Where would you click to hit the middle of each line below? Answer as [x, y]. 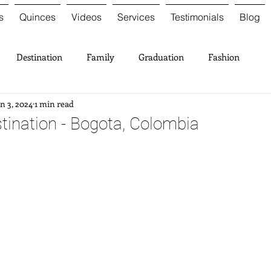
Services [136, 17]
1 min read [54, 103]
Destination [39, 57]
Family [100, 57]
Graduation [161, 57]
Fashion [224, 57]
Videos [86, 17]
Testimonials [197, 17]
